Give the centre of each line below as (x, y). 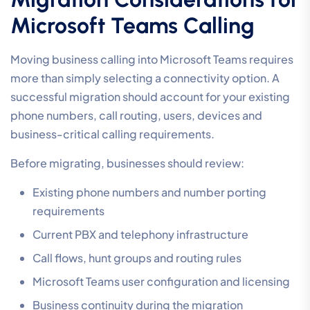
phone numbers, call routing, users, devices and (136, 116)
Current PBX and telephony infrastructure (140, 235)
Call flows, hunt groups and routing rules (137, 258)
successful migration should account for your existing (150, 97)
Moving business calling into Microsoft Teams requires (152, 60)
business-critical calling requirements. (112, 134)
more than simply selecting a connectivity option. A (145, 78)
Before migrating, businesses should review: (127, 163)
